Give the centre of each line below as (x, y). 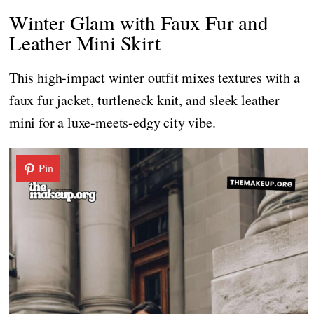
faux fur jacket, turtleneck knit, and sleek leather (144, 100)
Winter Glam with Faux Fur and (139, 22)
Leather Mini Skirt (85, 42)
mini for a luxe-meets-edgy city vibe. (112, 122)
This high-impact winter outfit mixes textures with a (155, 77)
